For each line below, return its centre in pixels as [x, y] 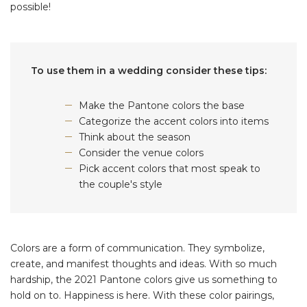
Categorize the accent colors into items [175, 121]
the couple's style [121, 184]
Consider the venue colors [141, 152]
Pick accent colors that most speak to [170, 168]
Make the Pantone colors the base [163, 105]
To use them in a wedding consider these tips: [150, 70]
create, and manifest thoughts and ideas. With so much [144, 263]
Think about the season [135, 137]
